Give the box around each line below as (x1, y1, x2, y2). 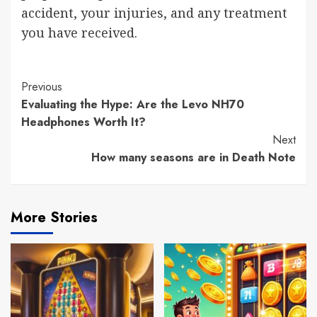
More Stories (11, 207, 98, 228)
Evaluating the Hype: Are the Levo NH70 (21, 96, 244, 113)
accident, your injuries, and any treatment (21, 4, 287, 21)
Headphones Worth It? (21, 113, 146, 130)
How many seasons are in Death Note (91, 149, 296, 166)
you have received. (21, 23, 137, 41)
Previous (21, 78, 62, 95)
